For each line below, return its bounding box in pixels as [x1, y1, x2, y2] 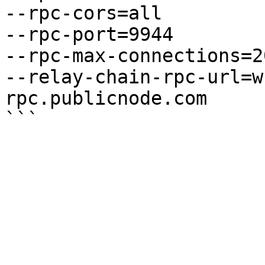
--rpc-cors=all [5, 2, 162, 24]
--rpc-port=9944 [5, 24, 173, 45]
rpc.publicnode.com [5, 88, 207, 109]
